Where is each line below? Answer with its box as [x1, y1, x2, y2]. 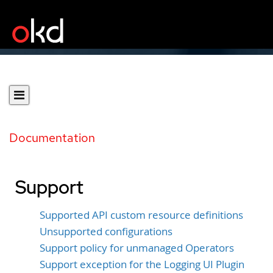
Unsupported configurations [40, 224, 172, 238]
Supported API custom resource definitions [40, 208, 243, 222]
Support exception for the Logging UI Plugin [40, 257, 244, 271]
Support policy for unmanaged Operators [40, 241, 234, 255]
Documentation [9, 130, 95, 146]
